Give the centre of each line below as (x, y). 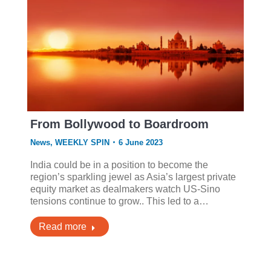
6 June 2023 (140, 142)
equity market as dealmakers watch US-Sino (125, 189)
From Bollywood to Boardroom (119, 124)
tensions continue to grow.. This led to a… (119, 201)
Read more (62, 226)
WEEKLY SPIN (82, 142)
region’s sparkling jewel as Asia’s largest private (133, 177)
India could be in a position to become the (119, 165)
